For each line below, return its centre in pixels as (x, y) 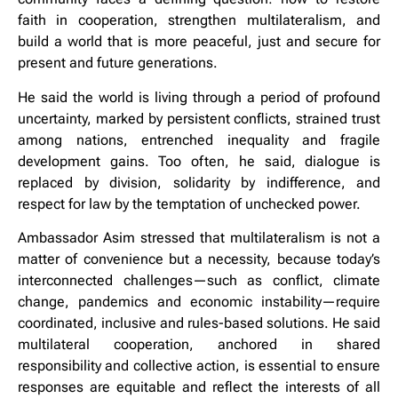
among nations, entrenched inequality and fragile (199, 139)
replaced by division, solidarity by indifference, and (199, 182)
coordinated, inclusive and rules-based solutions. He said (199, 323)
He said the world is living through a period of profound (199, 97)
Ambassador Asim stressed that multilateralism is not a (199, 238)
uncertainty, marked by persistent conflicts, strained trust (199, 118)
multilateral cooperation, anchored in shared (199, 345)
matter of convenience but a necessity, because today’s (199, 259)
